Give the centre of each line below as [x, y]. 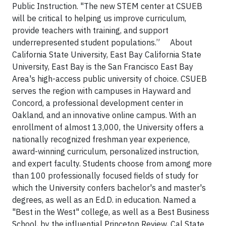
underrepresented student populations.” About [102, 42]
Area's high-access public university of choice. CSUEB [109, 79]
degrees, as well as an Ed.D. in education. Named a [104, 200]
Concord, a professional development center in [98, 103]
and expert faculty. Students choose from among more [112, 163]
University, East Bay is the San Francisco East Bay [103, 67]
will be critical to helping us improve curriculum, [99, 18]
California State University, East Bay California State [107, 54]
